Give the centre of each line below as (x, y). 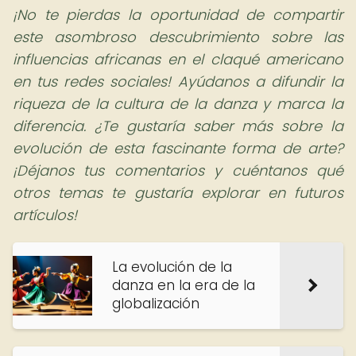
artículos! (45, 215)
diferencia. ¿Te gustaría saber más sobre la (178, 126)
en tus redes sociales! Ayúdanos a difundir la (178, 81)
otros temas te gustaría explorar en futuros (178, 193)
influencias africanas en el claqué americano (178, 59)
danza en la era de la (184, 285)
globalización (156, 304)
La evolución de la (172, 267)
